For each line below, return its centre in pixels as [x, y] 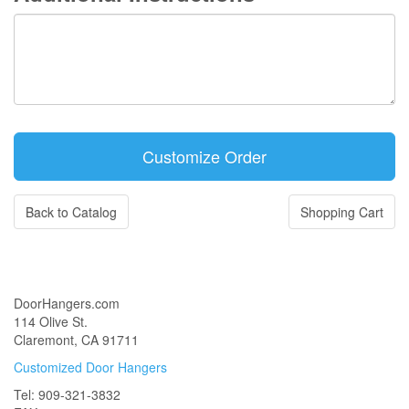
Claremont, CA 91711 [76, 340]
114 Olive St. [51, 321]
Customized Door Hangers [90, 367]
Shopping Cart [342, 212]
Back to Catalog [71, 212]
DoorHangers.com [67, 303]
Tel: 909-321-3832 [67, 394]
